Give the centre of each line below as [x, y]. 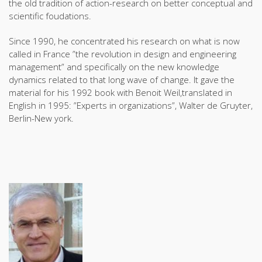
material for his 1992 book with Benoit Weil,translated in [120, 92]
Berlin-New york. [41, 118]
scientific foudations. [50, 15]
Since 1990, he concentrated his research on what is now [124, 41]
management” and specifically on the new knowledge [114, 66]
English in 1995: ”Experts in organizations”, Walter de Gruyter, [131, 105]
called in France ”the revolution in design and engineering [123, 54]
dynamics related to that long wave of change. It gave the [122, 79]
